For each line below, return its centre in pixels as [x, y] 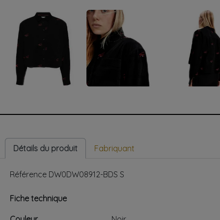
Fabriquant [114, 148]
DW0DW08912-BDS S [86, 174]
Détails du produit [45, 148]
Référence [28, 174]
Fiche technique [38, 198]
